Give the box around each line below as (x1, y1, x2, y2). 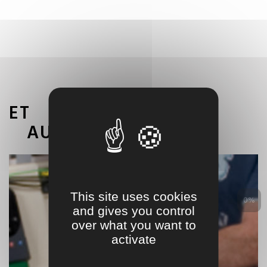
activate (111, 232, 156, 246)
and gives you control (72, 203, 195, 218)
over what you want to (71, 218, 196, 232)
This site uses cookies (70, 189, 197, 203)
